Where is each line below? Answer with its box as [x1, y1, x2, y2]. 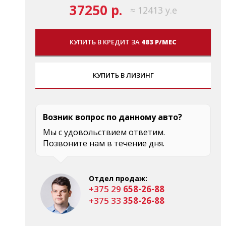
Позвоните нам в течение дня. [43, 137, 164, 149]
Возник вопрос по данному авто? [43, 111, 182, 123]
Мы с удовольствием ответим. [43, 126, 165, 138]
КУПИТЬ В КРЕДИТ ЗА [70, 37, 141, 46]
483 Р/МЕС [141, 37, 177, 46]
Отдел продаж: [89, 173, 147, 183]
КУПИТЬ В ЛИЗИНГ [92, 70, 154, 80]
